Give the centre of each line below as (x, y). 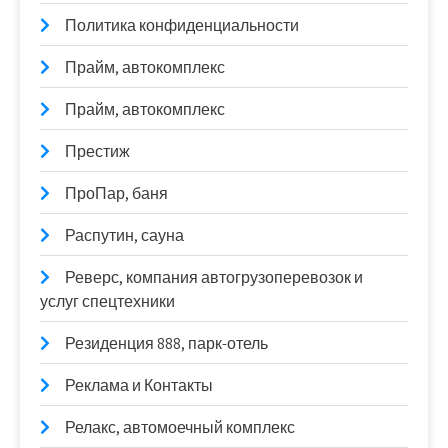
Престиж (97, 151)
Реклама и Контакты (139, 385)
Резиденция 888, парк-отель (166, 343)
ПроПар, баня (116, 193)
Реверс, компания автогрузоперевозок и (214, 277)
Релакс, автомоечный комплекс (180, 427)
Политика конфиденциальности (182, 25)
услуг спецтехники (107, 301)
